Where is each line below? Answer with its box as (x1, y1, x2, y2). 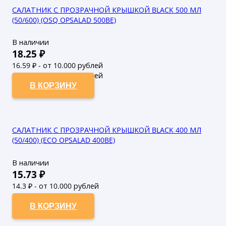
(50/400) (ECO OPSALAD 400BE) (12, 135, 115, 145)
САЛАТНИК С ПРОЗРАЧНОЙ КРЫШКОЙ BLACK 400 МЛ (12, 125, 201, 135)
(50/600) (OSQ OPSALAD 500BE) (12, 15, 116, 25)
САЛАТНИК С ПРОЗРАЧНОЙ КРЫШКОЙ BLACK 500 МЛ (12, 5, 201, 15)
